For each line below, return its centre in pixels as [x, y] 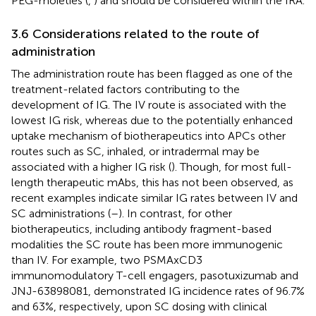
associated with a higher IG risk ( [91, 166]
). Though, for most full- [232, 166]
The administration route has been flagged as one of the [152, 73]
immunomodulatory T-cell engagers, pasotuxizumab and [155, 275]
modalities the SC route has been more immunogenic [147, 244]
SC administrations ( [61, 213]
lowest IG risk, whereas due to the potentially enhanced [152, 120]
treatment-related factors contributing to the [126, 89]
